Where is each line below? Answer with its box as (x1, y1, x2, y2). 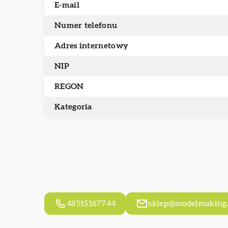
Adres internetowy (54, 42, 129, 50)
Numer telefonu (54, 21, 118, 30)
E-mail (54, 1, 79, 9)
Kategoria (54, 103, 92, 111)
